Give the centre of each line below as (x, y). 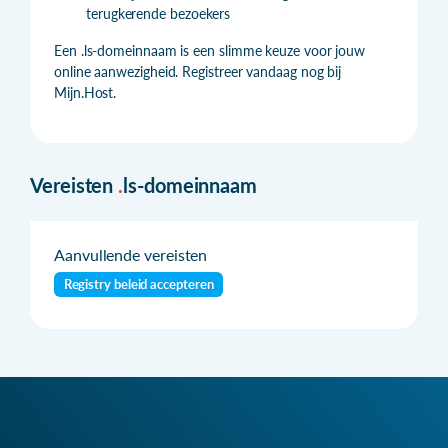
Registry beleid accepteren (138, 284)
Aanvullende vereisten (131, 254)
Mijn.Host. (85, 92)
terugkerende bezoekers (158, 13)
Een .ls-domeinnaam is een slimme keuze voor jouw (210, 50)
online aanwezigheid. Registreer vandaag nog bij (198, 71)
